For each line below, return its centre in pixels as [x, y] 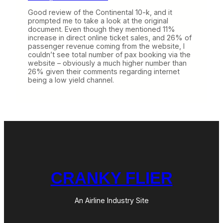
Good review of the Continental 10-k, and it [100, 12]
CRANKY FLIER [111, 178]
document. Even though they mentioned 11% [102, 29]
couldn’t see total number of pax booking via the [109, 55]
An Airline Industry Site [111, 201]
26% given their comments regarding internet [104, 72]
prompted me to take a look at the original [98, 21]
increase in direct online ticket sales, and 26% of [110, 38]
